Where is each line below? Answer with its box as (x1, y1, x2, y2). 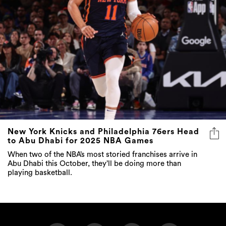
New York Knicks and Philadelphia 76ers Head (8, 128, 199, 136)
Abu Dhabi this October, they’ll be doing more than (8, 160, 181, 168)
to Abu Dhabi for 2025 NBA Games (8, 137, 153, 145)
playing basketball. (8, 169, 72, 177)
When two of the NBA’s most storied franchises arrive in (8, 151, 197, 159)
